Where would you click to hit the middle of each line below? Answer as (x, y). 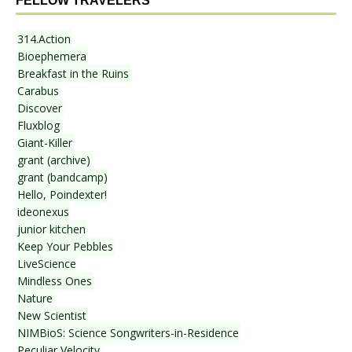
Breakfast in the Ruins (73, 74)
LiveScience (47, 264)
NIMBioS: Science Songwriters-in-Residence (128, 333)
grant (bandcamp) (62, 178)
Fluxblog (38, 126)
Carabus (38, 91)
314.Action (44, 39)
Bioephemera (52, 57)
